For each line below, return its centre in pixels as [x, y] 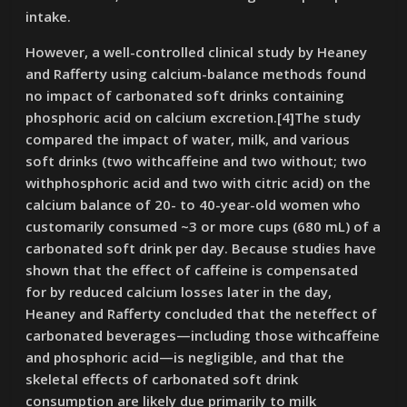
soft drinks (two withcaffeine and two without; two [197, 161]
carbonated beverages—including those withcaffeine [203, 335]
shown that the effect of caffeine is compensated [192, 270]
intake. [49, 16]
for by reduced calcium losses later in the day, [179, 292]
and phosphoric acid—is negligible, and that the [185, 357]
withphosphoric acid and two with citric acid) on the [199, 183]
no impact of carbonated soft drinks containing [185, 95]
